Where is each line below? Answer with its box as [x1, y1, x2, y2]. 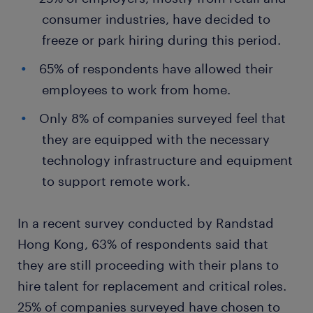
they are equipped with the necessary [42, 131, 270, 147]
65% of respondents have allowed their [39, 61, 273, 76]
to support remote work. [42, 173, 190, 189]
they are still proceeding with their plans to [17, 257, 279, 272]
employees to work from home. [42, 82, 234, 97]
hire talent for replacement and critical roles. [17, 278, 286, 293]
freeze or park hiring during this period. [42, 32, 284, 48]
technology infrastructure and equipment [42, 152, 293, 168]
